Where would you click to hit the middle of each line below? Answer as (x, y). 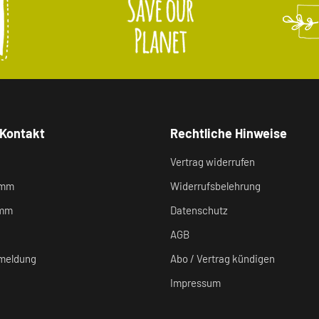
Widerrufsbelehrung (215, 185)
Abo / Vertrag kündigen (223, 258)
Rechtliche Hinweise (229, 133)
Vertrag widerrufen (213, 161)
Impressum (195, 282)
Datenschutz (199, 210)
